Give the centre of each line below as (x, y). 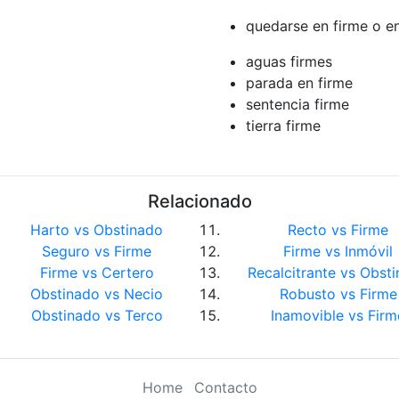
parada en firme (299, 83)
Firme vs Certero (97, 273)
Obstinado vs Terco (97, 315)
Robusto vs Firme (338, 294)
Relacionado (199, 201)
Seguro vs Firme (97, 251)
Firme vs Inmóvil (338, 251)
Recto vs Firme (338, 230)
